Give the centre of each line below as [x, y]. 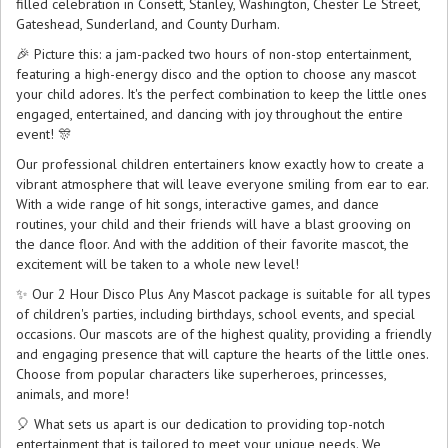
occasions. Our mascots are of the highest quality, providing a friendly [223, 333]
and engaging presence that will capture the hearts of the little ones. [222, 353]
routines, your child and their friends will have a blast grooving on [213, 223]
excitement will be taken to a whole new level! [157, 263]
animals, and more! [72, 393]
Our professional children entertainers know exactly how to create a [220, 163]
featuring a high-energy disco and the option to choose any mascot [216, 73]
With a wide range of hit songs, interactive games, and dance [197, 203]
